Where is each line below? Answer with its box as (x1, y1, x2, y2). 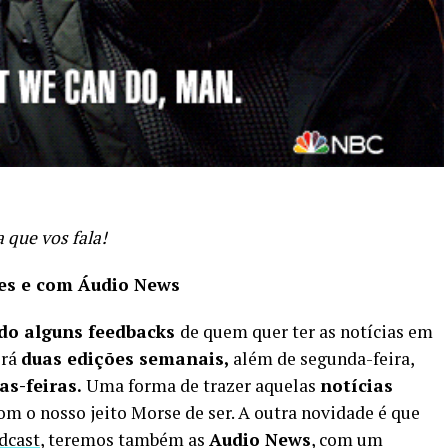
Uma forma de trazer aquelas (86, 373, 320, 397)
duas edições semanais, (21, 346, 233, 370)
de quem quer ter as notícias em (180, 319, 433, 343)
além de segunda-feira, (233, 346, 414, 370)
